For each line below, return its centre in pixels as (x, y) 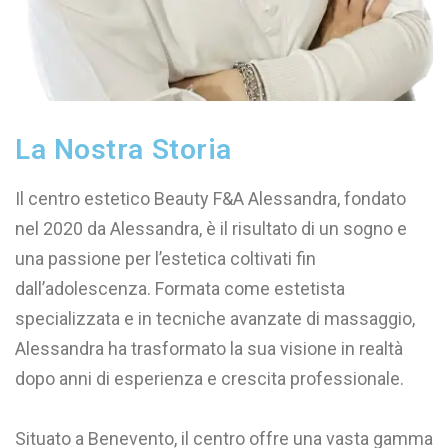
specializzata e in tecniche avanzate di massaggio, (215, 319)
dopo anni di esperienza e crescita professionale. (209, 379)
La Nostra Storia (123, 150)
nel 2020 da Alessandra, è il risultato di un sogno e (211, 229)
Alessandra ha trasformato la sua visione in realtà (209, 349)
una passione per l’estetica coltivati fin (165, 259)
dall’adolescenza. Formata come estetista (180, 289)
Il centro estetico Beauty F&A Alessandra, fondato (210, 199)
